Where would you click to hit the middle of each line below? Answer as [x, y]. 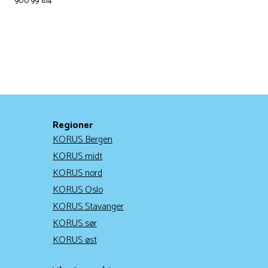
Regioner [73, 126]
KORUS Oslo [78, 190]
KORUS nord [77, 173]
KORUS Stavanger [88, 207]
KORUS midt [77, 157]
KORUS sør [75, 224]
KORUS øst [75, 240]
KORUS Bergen [83, 140]
